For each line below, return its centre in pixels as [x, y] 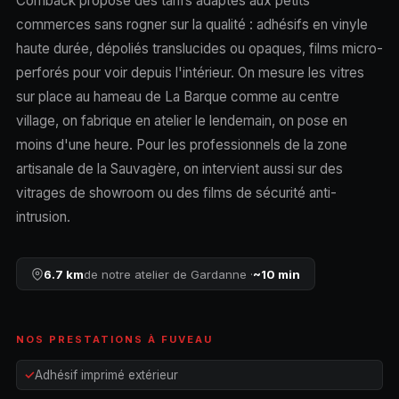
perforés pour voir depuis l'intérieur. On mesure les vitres [190, 72]
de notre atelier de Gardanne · [168, 274]
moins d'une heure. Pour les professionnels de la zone [181, 144]
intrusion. [43, 216]
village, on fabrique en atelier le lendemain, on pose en [181, 120]
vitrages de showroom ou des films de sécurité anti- [176, 192]
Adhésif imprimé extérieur [106, 375]
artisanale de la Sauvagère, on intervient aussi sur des [179, 168]
